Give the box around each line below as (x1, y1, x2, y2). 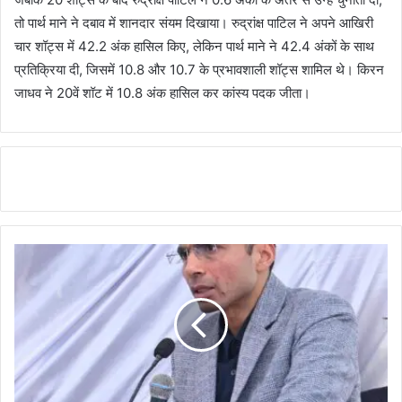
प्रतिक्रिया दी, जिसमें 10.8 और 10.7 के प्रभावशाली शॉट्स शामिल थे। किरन (14, 61, 384, 79)
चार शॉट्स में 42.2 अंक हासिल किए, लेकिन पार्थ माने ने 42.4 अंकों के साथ (14, 38, 374, 56)
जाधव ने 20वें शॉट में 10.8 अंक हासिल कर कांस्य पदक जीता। (14, 84, 310, 102)
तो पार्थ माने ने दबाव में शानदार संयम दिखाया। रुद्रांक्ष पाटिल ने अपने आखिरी (14, 14, 373, 32)
